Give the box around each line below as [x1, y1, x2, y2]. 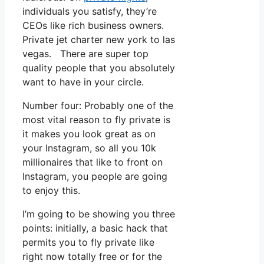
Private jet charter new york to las [22, 34, 175, 46]
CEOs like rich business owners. [22, 19, 164, 32]
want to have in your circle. [22, 76, 144, 88]
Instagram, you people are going [22, 170, 167, 183]
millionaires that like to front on [22, 156, 163, 169]
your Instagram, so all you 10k [22, 142, 156, 154]
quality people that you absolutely [22, 62, 175, 74]
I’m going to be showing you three [22, 208, 175, 220]
